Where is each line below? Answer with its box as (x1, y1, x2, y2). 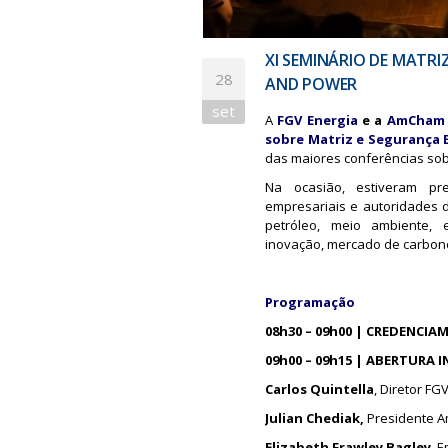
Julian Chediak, (265, 409, 364, 427)
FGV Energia (277, 111, 358, 129)
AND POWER (265, 73, 358, 95)
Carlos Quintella (265, 380, 374, 398)
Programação (265, 293, 358, 311)
